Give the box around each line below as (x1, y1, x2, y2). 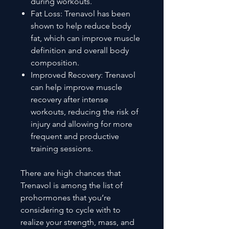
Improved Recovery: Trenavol (31, 70, 135, 80)
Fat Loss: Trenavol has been (31, 8, 130, 18)
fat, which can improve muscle (31, 33, 140, 43)
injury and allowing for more (31, 119, 132, 129)
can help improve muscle (31, 82, 122, 92)
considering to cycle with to (20, 204, 121, 215)
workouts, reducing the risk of (31, 106, 139, 117)
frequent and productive (31, 131, 119, 141)
